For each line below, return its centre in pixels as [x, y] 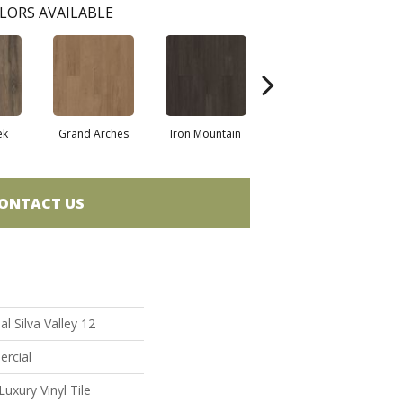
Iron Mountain [206, 134]
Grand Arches [93, 134]
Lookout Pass [318, 134]
